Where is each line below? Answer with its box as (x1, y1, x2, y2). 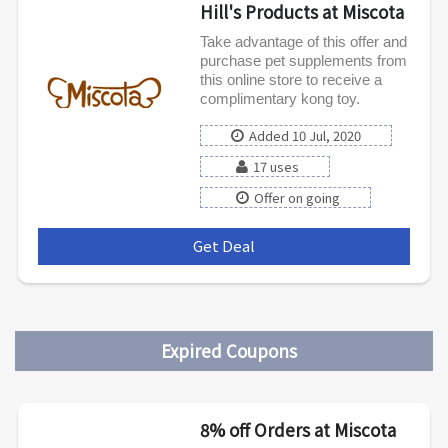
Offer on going (253, 187, 340, 207)
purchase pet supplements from (199, 51, 407, 69)
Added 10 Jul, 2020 (248, 125, 361, 145)
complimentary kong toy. (199, 89, 360, 107)
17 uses (252, 156, 299, 176)
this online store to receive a (199, 70, 382, 88)
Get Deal (193, 234, 255, 256)
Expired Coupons (160, 337, 297, 363)
